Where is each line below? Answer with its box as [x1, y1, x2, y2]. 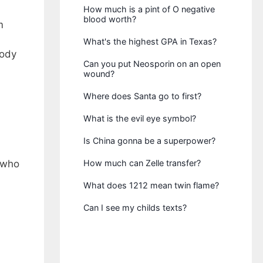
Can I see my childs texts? [83, 203, 187, 213]
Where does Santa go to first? [83, 91, 202, 101]
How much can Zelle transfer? [83, 158, 201, 168]
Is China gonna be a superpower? [83, 136, 216, 146]
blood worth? [83, 14, 137, 24]
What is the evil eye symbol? [83, 113, 197, 123]
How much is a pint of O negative [83, 4, 215, 14]
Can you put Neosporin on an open [83, 59, 221, 69]
